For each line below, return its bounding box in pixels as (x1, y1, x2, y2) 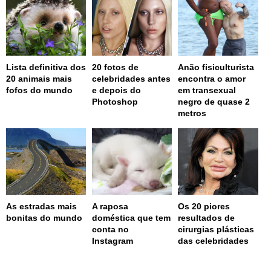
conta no (92, 224, 129, 235)
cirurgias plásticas (178, 224, 255, 235)
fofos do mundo (6, 85, 73, 96)
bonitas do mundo (6, 213, 82, 223)
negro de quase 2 (178, 97, 250, 107)
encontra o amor (178, 74, 246, 84)
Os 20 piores (178, 201, 230, 212)
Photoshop (92, 97, 139, 107)
